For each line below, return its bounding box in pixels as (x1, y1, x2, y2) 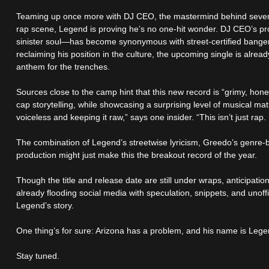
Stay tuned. (16, 251, 60, 261)
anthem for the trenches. (16, 62, 110, 72)
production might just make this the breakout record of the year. (16, 150, 258, 160)
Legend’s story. (16, 201, 74, 211)
